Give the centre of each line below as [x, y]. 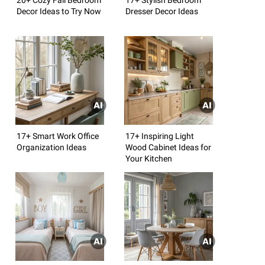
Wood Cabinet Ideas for [168, 147]
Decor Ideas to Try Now [59, 11]
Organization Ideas [51, 147]
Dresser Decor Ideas [162, 11]
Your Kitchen [149, 158]
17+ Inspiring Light [160, 136]
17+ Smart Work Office [58, 136]
